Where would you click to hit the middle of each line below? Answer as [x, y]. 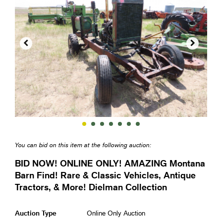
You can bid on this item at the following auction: [83, 145]
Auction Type [36, 213]
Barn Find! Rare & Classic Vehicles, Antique [105, 175]
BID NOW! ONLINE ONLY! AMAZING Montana [110, 163]
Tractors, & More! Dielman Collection [91, 187]
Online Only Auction [116, 213]
